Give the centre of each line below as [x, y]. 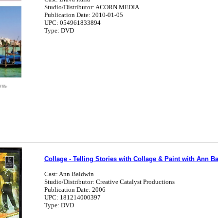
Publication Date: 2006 [75, 190]
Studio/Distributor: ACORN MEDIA [91, 7]
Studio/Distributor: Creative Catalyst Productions [109, 182]
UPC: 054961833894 [72, 23]
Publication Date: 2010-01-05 [83, 15]
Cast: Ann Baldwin [69, 174]
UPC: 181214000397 [72, 197]
